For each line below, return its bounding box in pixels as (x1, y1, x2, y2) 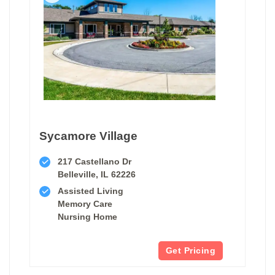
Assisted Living (58, 185, 123, 196)
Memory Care (58, 198, 112, 209)
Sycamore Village (39, 129, 137, 142)
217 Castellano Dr (58, 156, 131, 166)
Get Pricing (165, 245, 215, 255)
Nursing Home (58, 211, 117, 222)
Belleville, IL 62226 (58, 169, 136, 179)
